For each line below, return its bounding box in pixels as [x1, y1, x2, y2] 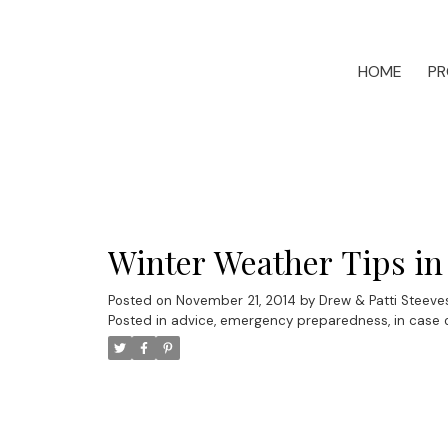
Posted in [107, 311, 167, 329]
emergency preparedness [219, 311, 388, 329]
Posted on [107, 291, 176, 309]
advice [170, 311, 214, 329]
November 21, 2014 [175, 291, 296, 309]
